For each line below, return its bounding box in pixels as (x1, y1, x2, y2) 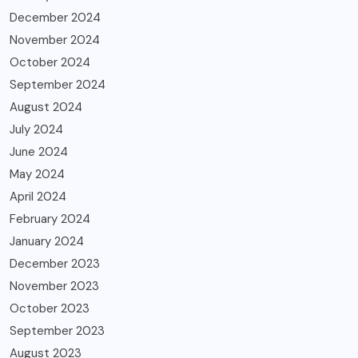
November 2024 (10, 32, 100, 49)
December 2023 (10, 256, 100, 272)
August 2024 (10, 99, 82, 116)
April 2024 (10, 189, 66, 205)
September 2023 (10, 323, 105, 340)
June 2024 (10, 144, 68, 161)
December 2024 (10, 10, 101, 26)
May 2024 (10, 166, 65, 183)
